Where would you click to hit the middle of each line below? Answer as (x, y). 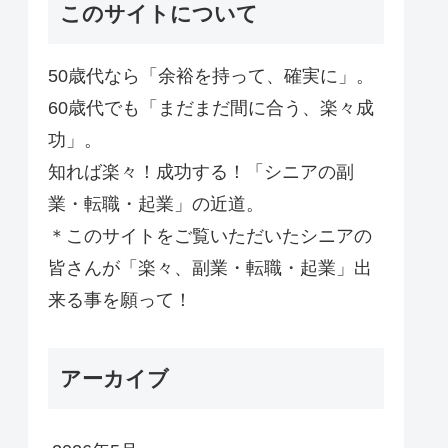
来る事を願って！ (120, 299)
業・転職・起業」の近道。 (156, 203)
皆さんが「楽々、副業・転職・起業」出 (210, 267)
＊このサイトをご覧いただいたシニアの (210, 235)
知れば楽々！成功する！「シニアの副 (201, 171)
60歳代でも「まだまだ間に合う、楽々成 (211, 107)
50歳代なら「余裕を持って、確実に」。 (211, 75)
